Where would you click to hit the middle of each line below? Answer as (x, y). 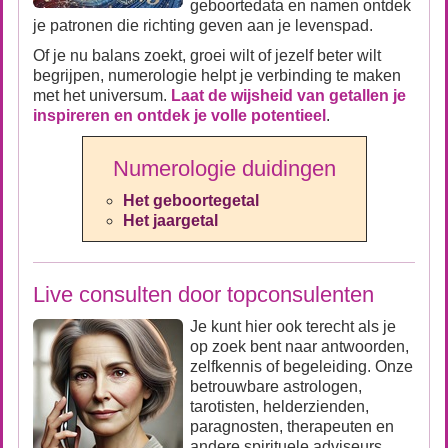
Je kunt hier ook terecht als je (293, 326)
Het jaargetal (170, 220)
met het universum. (102, 95)
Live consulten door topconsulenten (203, 294)
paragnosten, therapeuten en (292, 426)
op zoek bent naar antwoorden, (299, 346)
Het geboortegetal (222, 200)
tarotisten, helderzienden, (279, 406)
